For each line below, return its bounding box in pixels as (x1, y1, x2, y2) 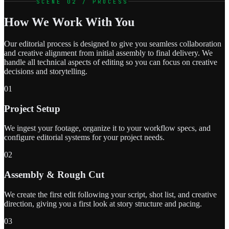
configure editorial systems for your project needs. (4, 133, 165, 142)
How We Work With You (4, 15, 134, 29)
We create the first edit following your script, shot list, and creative (4, 190, 217, 199)
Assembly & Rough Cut (4, 169, 104, 180)
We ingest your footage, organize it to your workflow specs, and (4, 124, 211, 133)
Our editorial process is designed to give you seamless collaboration (4, 39, 221, 48)
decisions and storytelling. (4, 66, 87, 76)
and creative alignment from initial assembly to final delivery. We (4, 48, 213, 57)
